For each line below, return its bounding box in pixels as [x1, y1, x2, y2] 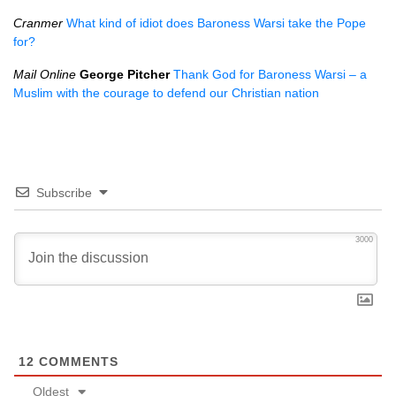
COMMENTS [34, 354, 118, 369]
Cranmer [13, 16, 63, 30]
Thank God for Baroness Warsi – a [173, 67, 367, 81]
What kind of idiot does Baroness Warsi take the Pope [66, 16, 366, 30]
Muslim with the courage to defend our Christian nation [13, 86, 319, 100]
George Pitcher [80, 67, 170, 81]
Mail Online [13, 67, 76, 81]
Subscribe [36, 186, 92, 200]
